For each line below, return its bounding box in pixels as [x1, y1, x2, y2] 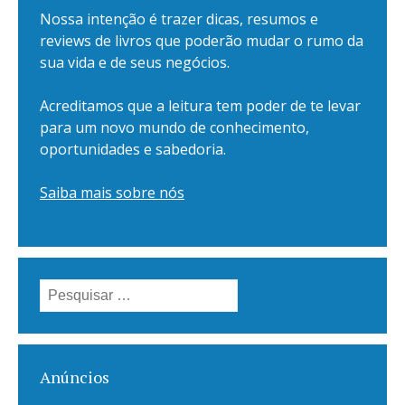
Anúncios [40, 365, 109, 388]
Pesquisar [39, 278, 106, 299]
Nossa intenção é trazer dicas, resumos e [40, 8, 318, 29]
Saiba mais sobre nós [40, 182, 184, 202]
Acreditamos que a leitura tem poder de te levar [40, 95, 361, 116]
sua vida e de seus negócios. [40, 52, 230, 72]
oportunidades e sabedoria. [40, 138, 226, 159]
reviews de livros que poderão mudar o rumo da [40, 30, 363, 51]
